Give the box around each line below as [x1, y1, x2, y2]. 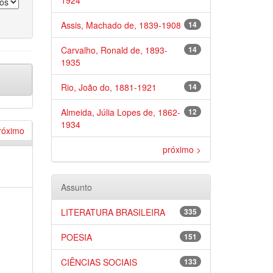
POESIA [60, 231, 92, 243]
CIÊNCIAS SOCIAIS [60, 256, 137, 268]
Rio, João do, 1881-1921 [60, 81, 157, 93]
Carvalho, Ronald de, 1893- [60, 44, 168, 56]
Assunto [60, 181, 92, 193]
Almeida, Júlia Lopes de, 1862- [60, 106, 180, 118]
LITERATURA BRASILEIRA [60, 206, 165, 218]
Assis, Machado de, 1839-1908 [60, 19, 181, 31]
